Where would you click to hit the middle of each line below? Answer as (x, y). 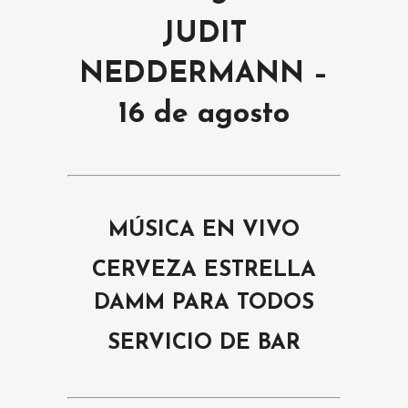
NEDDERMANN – (204, 75)
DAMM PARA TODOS (204, 303)
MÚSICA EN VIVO (204, 230)
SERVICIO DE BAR (204, 343)
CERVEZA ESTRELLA (204, 270)
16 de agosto (204, 115)
